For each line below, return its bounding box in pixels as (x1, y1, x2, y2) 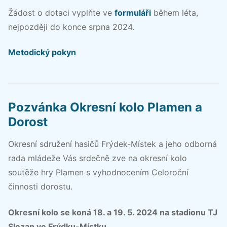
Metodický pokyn (8, 47, 76, 58)
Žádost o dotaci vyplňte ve (8, 7, 115, 18)
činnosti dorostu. (8, 181, 72, 192)
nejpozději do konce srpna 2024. (8, 21, 134, 32)
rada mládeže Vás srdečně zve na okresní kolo (8, 153, 187, 164)
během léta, (151, 7, 198, 18)
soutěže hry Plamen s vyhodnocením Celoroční (8, 167, 188, 178)
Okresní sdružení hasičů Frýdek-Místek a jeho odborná (8, 139, 217, 149)
